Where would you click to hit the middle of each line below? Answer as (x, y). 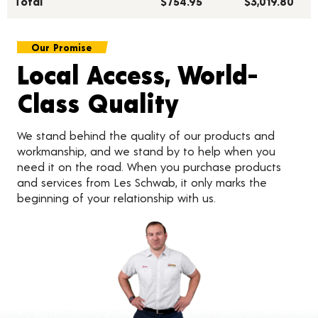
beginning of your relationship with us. (116, 198)
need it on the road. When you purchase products (149, 167)
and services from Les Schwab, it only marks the (142, 182)
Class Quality (98, 103)
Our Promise (61, 48)
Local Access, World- (137, 75)
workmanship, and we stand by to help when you (146, 151)
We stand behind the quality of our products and (146, 136)
